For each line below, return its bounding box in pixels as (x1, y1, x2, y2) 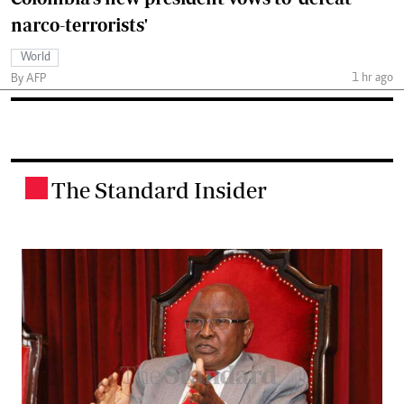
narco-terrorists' (11, 14, 148, 36)
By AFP (11, 73, 46, 87)
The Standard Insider (51, 177, 267, 204)
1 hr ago (351, 71, 393, 85)
